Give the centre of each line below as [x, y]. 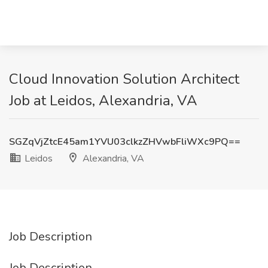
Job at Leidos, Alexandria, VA [103, 100]
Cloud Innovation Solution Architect [124, 79]
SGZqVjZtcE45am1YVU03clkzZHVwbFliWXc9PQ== [125, 142]
